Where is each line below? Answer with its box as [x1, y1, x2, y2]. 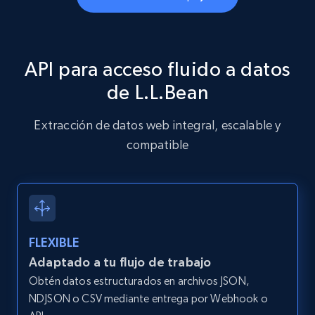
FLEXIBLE [29, 235, 79, 250]
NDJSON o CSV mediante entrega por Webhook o [29, 292, 268, 306]
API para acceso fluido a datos [25, 58, 290, 81]
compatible [126, 137, 189, 153]
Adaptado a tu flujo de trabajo [29, 255, 212, 270]
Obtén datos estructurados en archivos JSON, [29, 274, 250, 288]
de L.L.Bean [106, 81, 209, 104]
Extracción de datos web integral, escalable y [34, 117, 281, 133]
